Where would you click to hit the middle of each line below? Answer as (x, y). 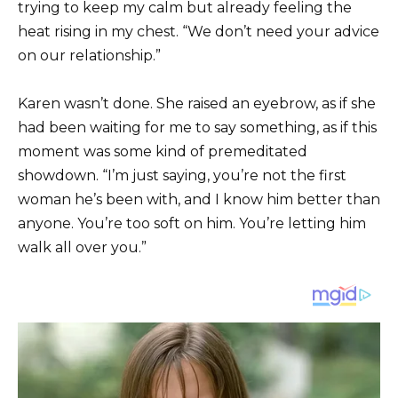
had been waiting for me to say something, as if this (197, 127)
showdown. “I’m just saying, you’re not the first (182, 175)
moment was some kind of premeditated (163, 151)
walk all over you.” (82, 247)
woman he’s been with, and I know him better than (199, 199)
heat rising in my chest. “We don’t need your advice (199, 31)
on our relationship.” (89, 55)
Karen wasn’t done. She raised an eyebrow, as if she (197, 103)
